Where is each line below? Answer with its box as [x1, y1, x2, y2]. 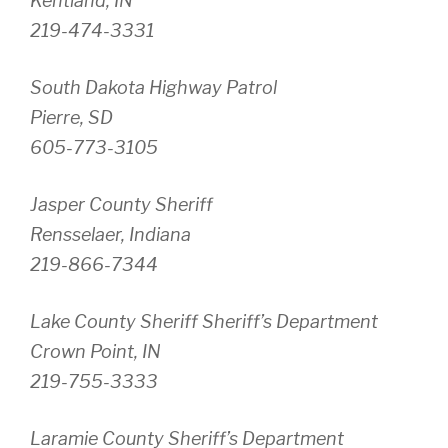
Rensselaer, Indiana [30, 224, 191, 246]
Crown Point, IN [30, 341, 161, 363]
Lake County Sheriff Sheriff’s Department [30, 311, 378, 333]
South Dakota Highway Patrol [30, 77, 277, 99]
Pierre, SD [30, 107, 113, 129]
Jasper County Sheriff [30, 194, 213, 216]
